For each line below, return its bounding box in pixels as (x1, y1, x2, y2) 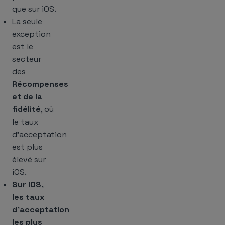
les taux (12, 192, 44, 203)
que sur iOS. (12, 4, 56, 15)
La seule (12, 16, 42, 27)
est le (12, 41, 33, 52)
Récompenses (12, 79, 68, 90)
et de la (12, 91, 42, 102)
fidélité (12, 104, 41, 115)
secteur (12, 54, 41, 65)
